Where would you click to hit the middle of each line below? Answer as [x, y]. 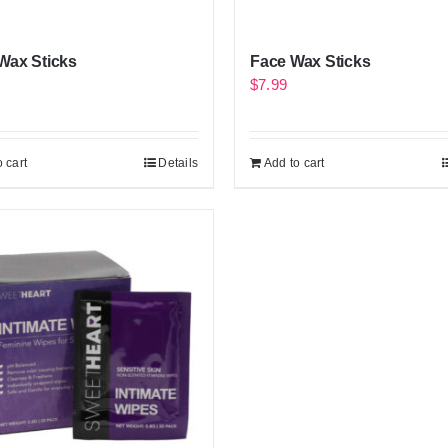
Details [178, 162]
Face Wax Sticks [310, 61]
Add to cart [294, 162]
